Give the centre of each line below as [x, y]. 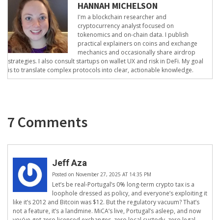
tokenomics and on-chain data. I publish [133, 35]
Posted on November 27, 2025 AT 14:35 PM [102, 175]
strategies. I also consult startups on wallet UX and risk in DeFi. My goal [106, 61]
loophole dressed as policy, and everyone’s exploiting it [130, 193]
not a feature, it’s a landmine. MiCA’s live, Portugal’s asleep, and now [107, 211]
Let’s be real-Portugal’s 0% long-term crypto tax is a [123, 185]
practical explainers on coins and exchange [137, 44]
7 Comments [47, 122]
